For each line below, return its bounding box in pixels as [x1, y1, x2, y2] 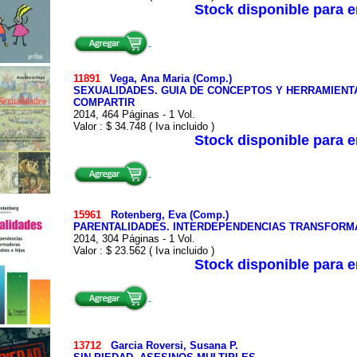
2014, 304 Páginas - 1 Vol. [73, 233, 195, 245]
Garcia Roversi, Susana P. [110, 339, 238, 351]
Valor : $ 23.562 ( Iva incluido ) [73, 245, 214, 257]
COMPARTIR [73, 96, 135, 108]
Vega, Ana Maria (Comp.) [109, 73, 232, 84]
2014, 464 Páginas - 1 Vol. [73, 108, 195, 120]
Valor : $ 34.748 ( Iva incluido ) [73, 120, 214, 132]
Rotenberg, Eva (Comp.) [110, 209, 229, 221]
